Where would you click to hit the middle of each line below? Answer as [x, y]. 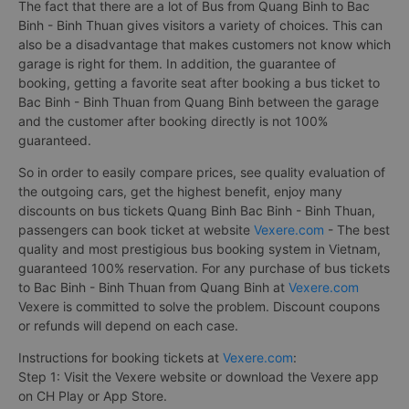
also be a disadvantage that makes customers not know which [204, 44]
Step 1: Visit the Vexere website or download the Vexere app [199, 376]
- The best [357, 229]
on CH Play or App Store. [93, 395]
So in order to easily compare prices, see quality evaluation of [202, 172]
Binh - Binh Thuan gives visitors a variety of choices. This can [200, 25]
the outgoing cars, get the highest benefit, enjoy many [180, 191]
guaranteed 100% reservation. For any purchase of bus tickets [204, 267]
